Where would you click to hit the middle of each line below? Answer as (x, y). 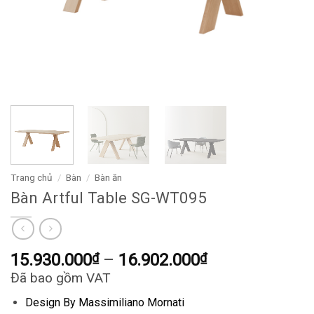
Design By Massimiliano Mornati (104, 302)
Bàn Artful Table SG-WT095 (109, 197)
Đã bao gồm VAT (61, 278)
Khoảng (235, 259)
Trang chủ (32, 177)
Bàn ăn (109, 177)
